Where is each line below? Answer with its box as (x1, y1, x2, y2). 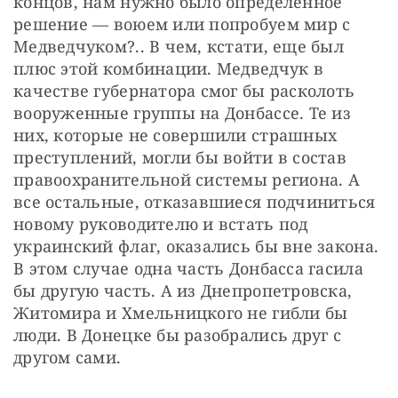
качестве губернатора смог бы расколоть (13, 79, 355, 101)
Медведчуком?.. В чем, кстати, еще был (13, 35, 344, 57)
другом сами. (13, 346, 122, 368)
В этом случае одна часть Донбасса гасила (13, 257, 363, 279)
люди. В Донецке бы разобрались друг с (13, 323, 341, 346)
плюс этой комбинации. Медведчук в (13, 57, 323, 79)
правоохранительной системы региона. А (13, 168, 360, 190)
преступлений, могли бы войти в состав (13, 146, 346, 168)
